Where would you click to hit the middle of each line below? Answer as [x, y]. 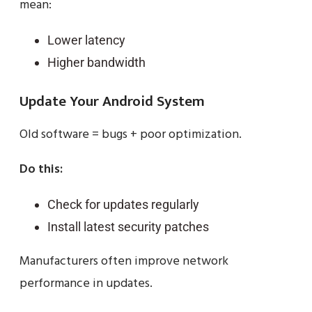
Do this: [41, 169]
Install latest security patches [128, 226]
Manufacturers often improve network [124, 261]
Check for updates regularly [123, 204]
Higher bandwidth [96, 62]
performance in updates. [86, 283]
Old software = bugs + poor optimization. [131, 134]
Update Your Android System [112, 101]
